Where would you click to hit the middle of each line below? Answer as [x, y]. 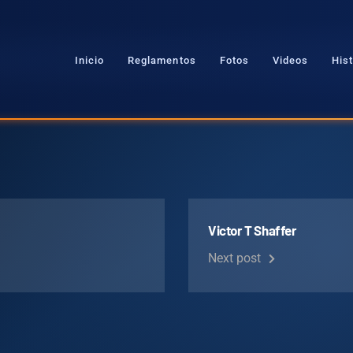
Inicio [89, 60]
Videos [290, 60]
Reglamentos [162, 60]
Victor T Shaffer [253, 230]
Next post [236, 258]
